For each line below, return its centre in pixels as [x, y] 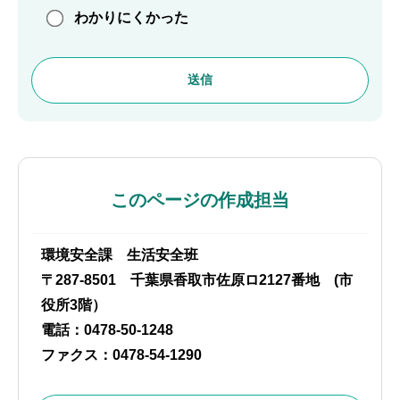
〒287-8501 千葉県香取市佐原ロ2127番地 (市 [197, 280]
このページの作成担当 [200, 200]
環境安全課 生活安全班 [120, 255]
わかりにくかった [131, 18]
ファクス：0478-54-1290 [121, 355]
